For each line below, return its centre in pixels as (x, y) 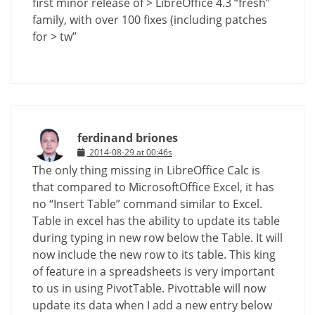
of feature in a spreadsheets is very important (154, 272)
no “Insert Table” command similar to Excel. (147, 204)
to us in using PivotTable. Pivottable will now (149, 289)
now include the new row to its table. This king (154, 255)
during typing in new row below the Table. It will (157, 238)
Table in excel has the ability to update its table (156, 221)
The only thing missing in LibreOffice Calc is (146, 171)
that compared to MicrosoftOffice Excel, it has (153, 187)
